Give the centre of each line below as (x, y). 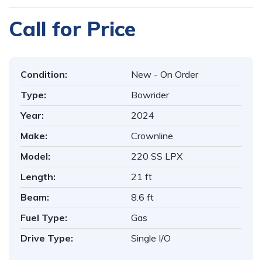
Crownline (152, 136)
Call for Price (72, 29)
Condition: (44, 75)
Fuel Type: (44, 218)
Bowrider (150, 95)
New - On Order (165, 75)
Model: (35, 156)
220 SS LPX (157, 156)
